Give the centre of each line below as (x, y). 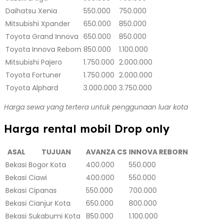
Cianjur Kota (50, 203)
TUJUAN (56, 152)
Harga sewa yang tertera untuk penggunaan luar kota (96, 107)
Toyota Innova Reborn (43, 49)
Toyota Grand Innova (42, 36)
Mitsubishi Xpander (38, 23)
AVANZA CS (106, 152)
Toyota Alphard (32, 88)
